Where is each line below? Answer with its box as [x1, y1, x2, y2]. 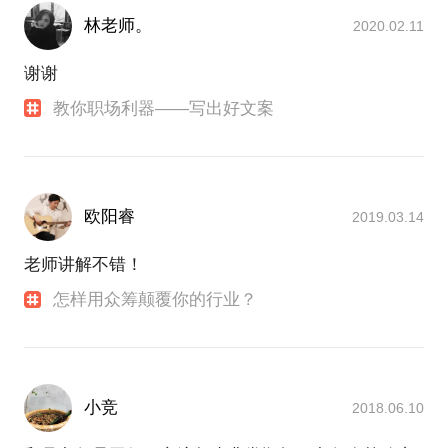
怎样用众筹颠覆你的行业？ [53, 289, 258, 309]
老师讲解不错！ [24, 254, 143, 274]
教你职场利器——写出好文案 [53, 98, 275, 118]
